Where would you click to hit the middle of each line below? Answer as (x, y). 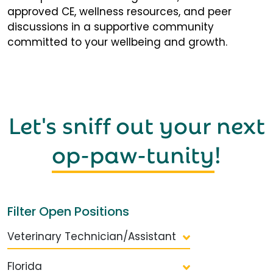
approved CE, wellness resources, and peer (119, 12)
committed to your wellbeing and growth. (117, 42)
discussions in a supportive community (111, 27)
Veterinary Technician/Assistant (92, 237)
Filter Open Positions (68, 212)
